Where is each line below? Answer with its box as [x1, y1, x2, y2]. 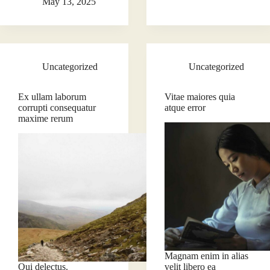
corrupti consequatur [18, 102, 96, 113]
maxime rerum [18, 113, 73, 124]
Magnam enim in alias [165, 251, 249, 262]
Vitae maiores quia [165, 92, 236, 102]
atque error [165, 102, 206, 113]
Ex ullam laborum [18, 92, 86, 102]
